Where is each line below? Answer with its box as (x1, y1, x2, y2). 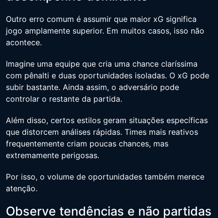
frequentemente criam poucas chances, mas (6, 138, 168, 148)
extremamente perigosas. (6, 150, 99, 160)
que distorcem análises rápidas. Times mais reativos (6, 127, 198, 137)
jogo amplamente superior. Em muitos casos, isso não (6, 25, 204, 36)
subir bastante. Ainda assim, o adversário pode (6, 82, 179, 92)
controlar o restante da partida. (6, 93, 122, 104)
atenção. (6, 183, 37, 193)
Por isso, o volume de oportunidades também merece (6, 171, 204, 182)
